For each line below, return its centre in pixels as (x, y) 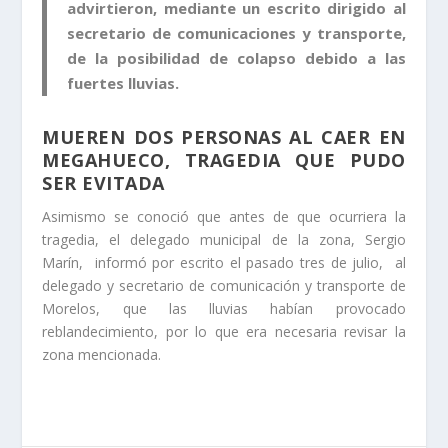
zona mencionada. (102, 355)
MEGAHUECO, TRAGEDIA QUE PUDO (224, 160)
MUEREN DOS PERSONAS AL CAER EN (224, 137)
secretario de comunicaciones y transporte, (236, 33)
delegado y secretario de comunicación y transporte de (224, 286)
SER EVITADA (103, 183)
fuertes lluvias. (123, 83)
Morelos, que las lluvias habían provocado (224, 309)
